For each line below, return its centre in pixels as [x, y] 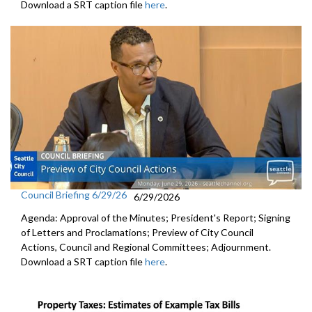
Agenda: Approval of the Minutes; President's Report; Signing [156, 218]
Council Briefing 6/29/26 [74, 195]
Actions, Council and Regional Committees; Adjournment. [146, 247]
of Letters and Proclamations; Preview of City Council [137, 233]
